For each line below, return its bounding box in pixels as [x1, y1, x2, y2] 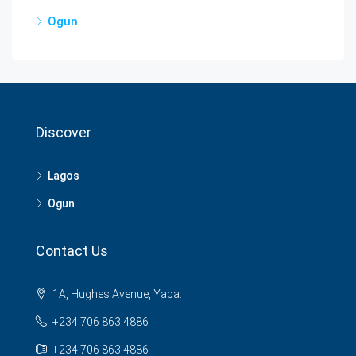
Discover [36, 124, 91, 141]
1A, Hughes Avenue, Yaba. [50, 288, 182, 300]
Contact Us [36, 242, 108, 259]
